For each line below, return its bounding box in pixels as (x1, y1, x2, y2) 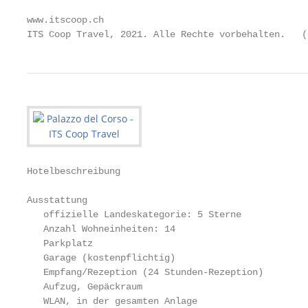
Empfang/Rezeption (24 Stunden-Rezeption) (27, 267, 263, 278)
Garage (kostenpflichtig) (27, 252, 175, 263)
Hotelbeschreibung (27, 166, 120, 177)
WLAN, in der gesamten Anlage (27, 296, 197, 307)
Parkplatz (27, 238, 93, 249)
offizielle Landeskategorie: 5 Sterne (27, 209, 241, 220)
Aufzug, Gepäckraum (27, 281, 142, 292)
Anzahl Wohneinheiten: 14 (27, 223, 175, 234)
